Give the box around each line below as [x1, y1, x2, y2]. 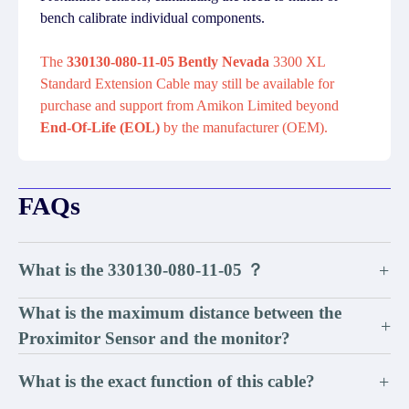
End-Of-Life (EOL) [40, 120, 163, 135]
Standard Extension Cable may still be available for [40, 76, 334, 91]
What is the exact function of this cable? [18, 372, 315, 391]
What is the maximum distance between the [18, 303, 341, 322]
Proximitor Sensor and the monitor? [18, 329, 290, 348]
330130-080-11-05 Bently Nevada [67, 54, 269, 69]
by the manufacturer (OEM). [163, 120, 328, 135]
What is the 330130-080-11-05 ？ [18, 260, 264, 279]
